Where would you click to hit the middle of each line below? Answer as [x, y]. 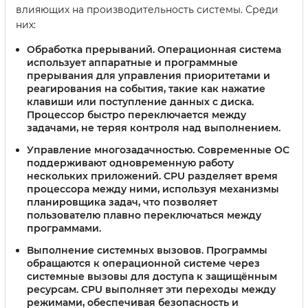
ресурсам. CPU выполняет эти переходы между [151, 289]
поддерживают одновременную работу [130, 163]
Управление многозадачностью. [111, 150]
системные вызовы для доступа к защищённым [152, 276]
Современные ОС [242, 150]
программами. [64, 228]
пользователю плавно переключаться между [144, 215]
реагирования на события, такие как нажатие [146, 89]
